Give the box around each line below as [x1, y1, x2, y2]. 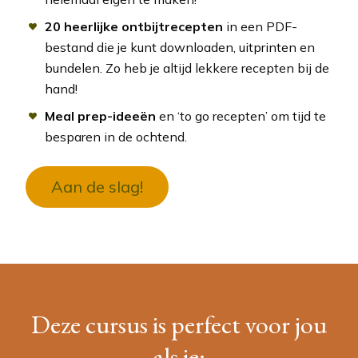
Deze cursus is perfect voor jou [31, 307, 327, 341]
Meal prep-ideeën [44, 107, 156, 124]
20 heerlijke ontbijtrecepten [44, 18, 223, 34]
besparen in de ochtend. [45, 128, 187, 145]
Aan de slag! [51, 176, 143, 197]
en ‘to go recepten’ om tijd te [155, 107, 326, 124]
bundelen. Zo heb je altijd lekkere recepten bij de [45, 59, 329, 76]
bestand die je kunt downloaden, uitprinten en [45, 38, 315, 55]
